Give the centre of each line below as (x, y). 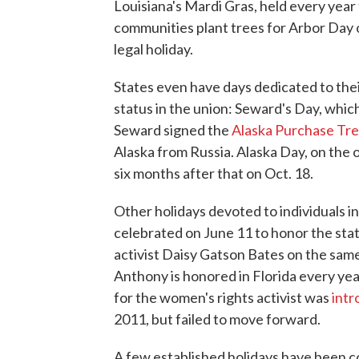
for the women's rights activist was (223, 297)
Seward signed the (173, 130)
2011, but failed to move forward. (217, 319)
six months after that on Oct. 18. (214, 173)
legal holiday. (153, 49)
